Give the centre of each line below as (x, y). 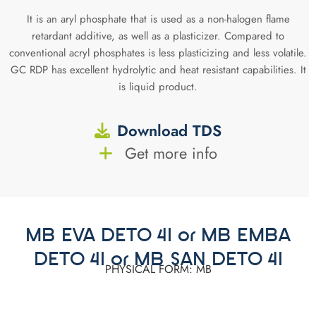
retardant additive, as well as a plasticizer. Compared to (158, 36)
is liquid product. (158, 86)
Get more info (169, 153)
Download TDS (169, 131)
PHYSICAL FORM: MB (158, 269)
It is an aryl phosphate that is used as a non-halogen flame (158, 19)
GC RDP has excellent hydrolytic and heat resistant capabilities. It (158, 69)
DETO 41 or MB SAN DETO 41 (158, 261)
